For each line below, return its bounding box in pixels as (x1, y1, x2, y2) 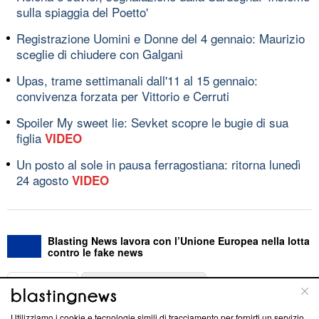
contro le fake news (48, 244, 143, 259)
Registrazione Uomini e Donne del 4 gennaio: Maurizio (16, 28, 305, 47)
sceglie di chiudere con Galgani (16, 44, 183, 63)
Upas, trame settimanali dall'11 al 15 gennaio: (16, 70, 258, 89)
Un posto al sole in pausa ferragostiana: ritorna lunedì (16, 155, 301, 173)
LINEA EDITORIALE (99, 281, 189, 296)
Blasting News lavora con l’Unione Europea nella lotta (48, 233, 310, 248)
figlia (16, 128, 45, 147)
